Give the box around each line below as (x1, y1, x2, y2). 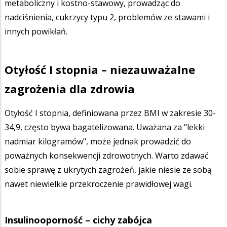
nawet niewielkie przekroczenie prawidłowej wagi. (5, 178, 193, 190)
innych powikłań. (5, 25, 69, 37)
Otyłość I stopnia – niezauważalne (5, 62, 195, 78)
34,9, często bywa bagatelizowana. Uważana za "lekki (5, 121, 205, 133)
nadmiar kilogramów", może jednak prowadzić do (5, 135, 191, 147)
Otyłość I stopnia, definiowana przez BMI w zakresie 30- (5, 107, 216, 119)
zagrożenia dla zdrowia (5, 81, 135, 97)
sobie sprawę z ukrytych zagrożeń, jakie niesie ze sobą (5, 164, 212, 175)
